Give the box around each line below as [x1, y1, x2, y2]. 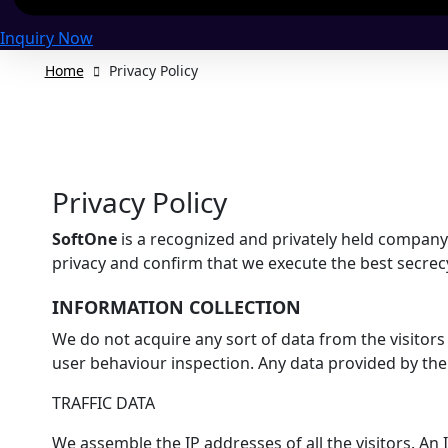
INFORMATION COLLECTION [51, 294, 306, 319]
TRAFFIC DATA [51, 391, 155, 414]
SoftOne [51, 227, 117, 250]
